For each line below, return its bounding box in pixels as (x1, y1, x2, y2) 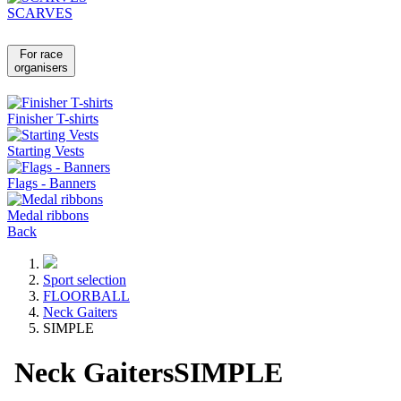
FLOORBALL (43, 288, 130, 304)
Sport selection (43, 272, 126, 288)
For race (20, 47, 63, 62)
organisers (14, 61, 68, 75)
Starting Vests (7, 143, 84, 159)
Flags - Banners (7, 175, 96, 192)
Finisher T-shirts (7, 111, 98, 127)
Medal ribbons (7, 208, 89, 224)
